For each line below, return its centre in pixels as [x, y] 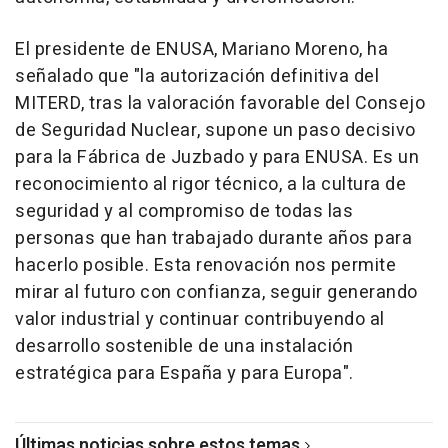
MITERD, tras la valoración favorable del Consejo [220, 103]
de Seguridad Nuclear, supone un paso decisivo [215, 130]
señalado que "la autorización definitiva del [197, 76]
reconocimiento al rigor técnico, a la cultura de [210, 184]
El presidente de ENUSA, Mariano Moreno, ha [201, 49]
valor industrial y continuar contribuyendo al [200, 319]
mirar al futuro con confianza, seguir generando [216, 292]
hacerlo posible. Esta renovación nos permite [205, 265]
